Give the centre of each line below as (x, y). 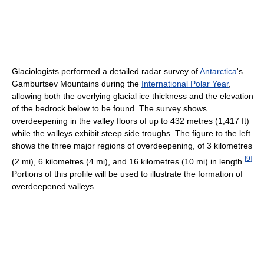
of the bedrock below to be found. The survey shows (109, 109)
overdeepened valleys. (54, 186)
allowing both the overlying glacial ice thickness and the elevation (133, 96)
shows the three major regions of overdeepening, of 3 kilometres (132, 146)
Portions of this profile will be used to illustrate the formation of (127, 174)
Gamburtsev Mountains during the (77, 84)
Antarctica (218, 72)
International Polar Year (185, 84)
